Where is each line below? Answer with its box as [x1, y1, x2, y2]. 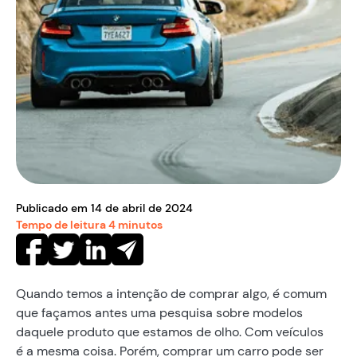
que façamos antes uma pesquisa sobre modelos [16, 304, 303, 321]
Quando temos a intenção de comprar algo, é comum [16, 284, 327, 302]
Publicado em [16, 200, 91, 215]
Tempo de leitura [16, 217, 108, 232]
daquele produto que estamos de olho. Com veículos [16, 323, 324, 340]
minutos [116, 217, 163, 232]
